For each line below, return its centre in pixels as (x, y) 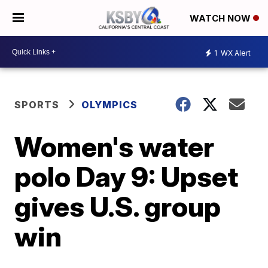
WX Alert (235, 53)
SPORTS (37, 105)
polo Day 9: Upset (127, 176)
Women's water (115, 147)
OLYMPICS (110, 105)
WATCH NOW (221, 19)
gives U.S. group (118, 206)
